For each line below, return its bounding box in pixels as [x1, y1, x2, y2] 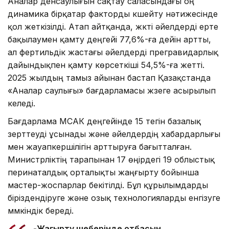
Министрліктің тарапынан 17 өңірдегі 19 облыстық [8, 154, 215, 165]
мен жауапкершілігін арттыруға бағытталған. [8, 141, 192, 152]
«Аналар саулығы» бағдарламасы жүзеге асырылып [8, 85, 216, 96]
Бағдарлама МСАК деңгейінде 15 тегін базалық [8, 116, 201, 126]
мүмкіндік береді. [8, 205, 74, 216]
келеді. [8, 98, 35, 108]
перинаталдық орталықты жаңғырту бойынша [8, 167, 199, 177]
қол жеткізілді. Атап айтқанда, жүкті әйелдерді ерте [8, 21, 218, 32]
